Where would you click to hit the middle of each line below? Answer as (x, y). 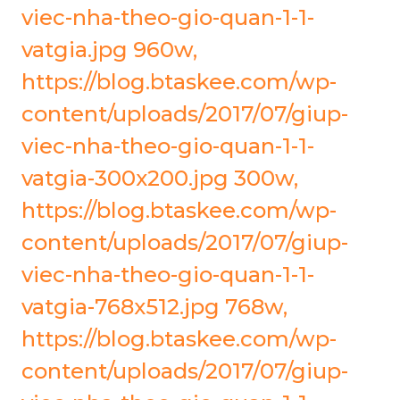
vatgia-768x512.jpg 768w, (154, 307)
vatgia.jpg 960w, (109, 50)
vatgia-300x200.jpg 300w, (160, 178)
